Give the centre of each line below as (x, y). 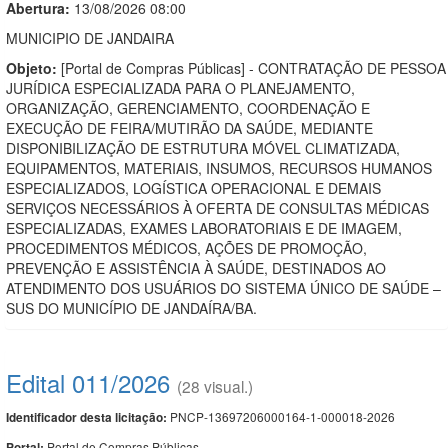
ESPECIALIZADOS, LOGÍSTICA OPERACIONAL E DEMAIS (193, 187)
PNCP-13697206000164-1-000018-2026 (281, 416)
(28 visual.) (215, 385)
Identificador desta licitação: (86, 417)
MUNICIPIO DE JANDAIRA (90, 37)
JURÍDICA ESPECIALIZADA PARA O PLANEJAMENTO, (180, 87)
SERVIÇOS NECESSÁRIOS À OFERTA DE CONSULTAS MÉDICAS (217, 207)
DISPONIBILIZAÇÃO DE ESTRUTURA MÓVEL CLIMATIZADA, (203, 147)
